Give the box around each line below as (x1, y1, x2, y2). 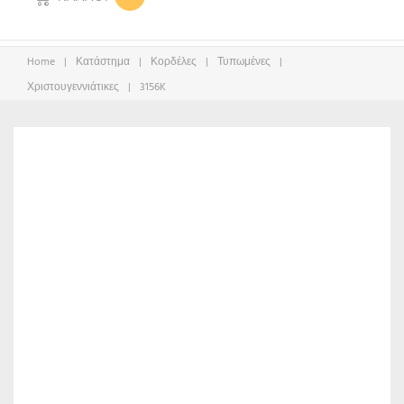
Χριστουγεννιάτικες (27, 78, 119, 96)
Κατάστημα (76, 53, 130, 70)
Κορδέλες (151, 53, 197, 70)
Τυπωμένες (217, 53, 271, 70)
